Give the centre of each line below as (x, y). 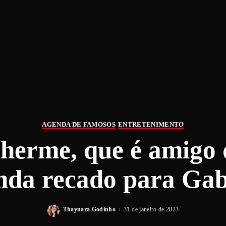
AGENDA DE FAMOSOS (79, 124)
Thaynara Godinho (89, 209)
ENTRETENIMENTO (151, 124)
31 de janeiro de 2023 (151, 209)
